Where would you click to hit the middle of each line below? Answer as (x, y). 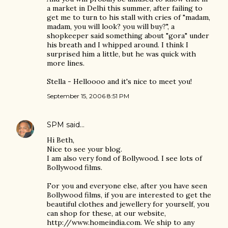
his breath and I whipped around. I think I (118, 45)
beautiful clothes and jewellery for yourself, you (128, 204)
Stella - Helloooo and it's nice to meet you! (119, 81)
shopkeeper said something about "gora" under (128, 36)
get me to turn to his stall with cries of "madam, (129, 17)
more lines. (66, 63)
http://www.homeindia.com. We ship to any (121, 222)
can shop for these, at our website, (106, 213)
